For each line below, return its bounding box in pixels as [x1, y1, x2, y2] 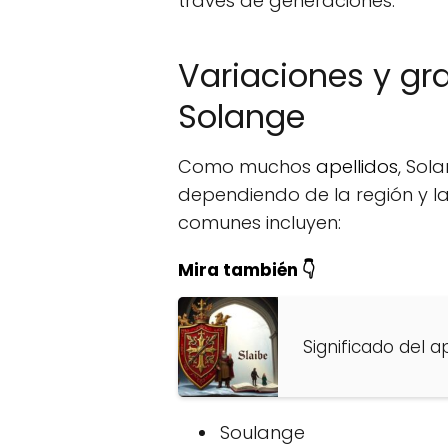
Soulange [220, 420, 305, 445]
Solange [178, 94, 305, 139]
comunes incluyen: [178, 210, 341, 235]
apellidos [316, 154, 398, 179]
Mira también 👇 [178, 258, 316, 282]
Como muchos [178, 154, 316, 179]
